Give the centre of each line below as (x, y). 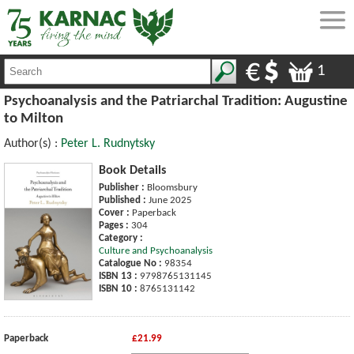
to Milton (34, 119)
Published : (122, 200)
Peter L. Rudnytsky (108, 143)
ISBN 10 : (118, 288)
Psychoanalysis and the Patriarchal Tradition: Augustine (176, 101)
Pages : (114, 225)
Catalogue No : (130, 263)
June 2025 (169, 200)
